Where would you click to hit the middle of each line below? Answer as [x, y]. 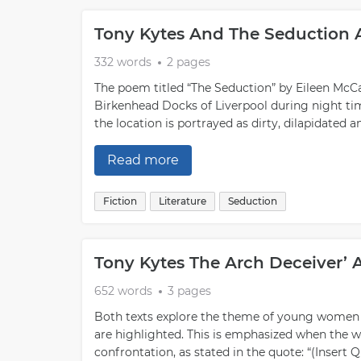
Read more [143, 160]
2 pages [189, 62]
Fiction [120, 201]
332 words [123, 62]
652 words [123, 291]
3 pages [189, 291]
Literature [183, 201]
